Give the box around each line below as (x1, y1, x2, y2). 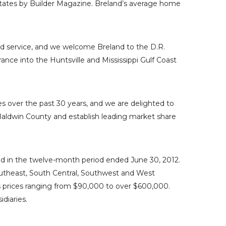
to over (104, 182, 133, 191)
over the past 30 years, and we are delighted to (6, 99, 174, 108)
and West (119, 168, 155, 178)
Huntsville (50, 55, 85, 65)
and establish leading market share (51, 112, 176, 121)
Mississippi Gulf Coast (102, 55, 177, 65)
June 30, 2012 (131, 155, 179, 164)
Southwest (81, 168, 119, 178)
